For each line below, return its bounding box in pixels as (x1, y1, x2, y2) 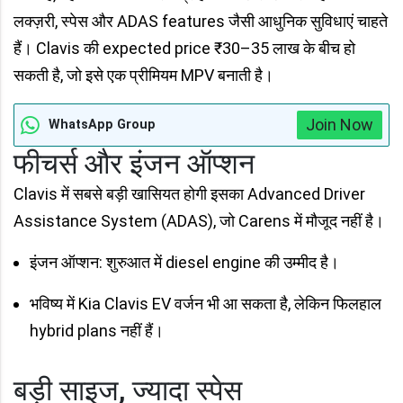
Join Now (306, 115, 373, 135)
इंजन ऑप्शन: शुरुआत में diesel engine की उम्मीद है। (30, 253, 339, 273)
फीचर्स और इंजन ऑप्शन (13, 147, 255, 182)
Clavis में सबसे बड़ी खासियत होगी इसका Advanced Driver (13, 184, 365, 204)
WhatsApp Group (49, 117, 156, 133)
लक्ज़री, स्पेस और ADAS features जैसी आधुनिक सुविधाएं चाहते (13, 12, 388, 31)
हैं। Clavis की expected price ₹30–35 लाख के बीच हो (13, 39, 355, 58)
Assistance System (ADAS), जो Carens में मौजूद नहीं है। (13, 211, 384, 231)
